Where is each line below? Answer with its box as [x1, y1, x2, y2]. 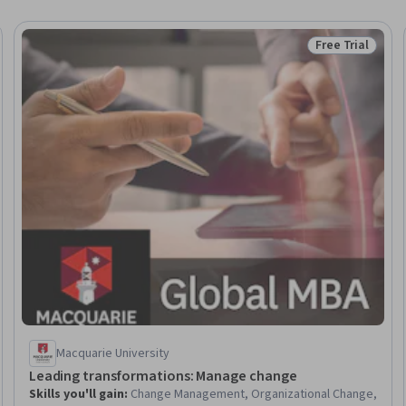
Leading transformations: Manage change [28, 365, 297, 386]
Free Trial [314, 36, 370, 54]
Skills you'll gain [28, 384, 124, 403]
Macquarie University [55, 343, 169, 362]
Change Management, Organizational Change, [130, 384, 377, 403]
